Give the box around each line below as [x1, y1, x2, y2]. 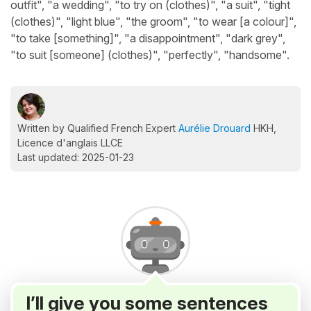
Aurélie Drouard [178, 122, 251, 134]
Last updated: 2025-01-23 [17, 151, 134, 163]
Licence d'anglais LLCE [17, 137, 123, 149]
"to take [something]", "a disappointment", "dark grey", [10, 31, 285, 45]
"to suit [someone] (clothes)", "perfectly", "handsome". [10, 48, 289, 62]
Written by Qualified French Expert [17, 122, 178, 134]
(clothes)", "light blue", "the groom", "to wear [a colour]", [10, 15, 296, 28]
